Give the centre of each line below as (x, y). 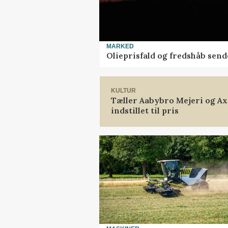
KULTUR (123, 91)
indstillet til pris (145, 110)
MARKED (120, 46)
